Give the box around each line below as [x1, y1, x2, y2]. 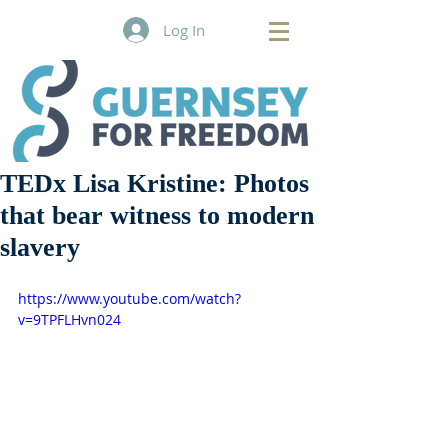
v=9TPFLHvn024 [18, 310, 121, 329]
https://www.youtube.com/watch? [18, 289, 241, 308]
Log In [163, 19, 206, 40]
